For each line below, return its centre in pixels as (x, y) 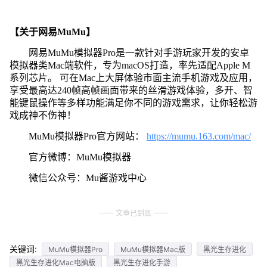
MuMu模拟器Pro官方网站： (87, 136)
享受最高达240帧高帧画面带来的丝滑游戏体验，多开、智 (131, 90)
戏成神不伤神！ (43, 115)
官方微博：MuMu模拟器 (80, 157)
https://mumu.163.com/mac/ (198, 136)
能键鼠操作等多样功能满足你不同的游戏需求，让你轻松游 (133, 103)
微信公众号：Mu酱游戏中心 (87, 178)
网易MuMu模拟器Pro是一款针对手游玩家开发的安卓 (139, 52)
